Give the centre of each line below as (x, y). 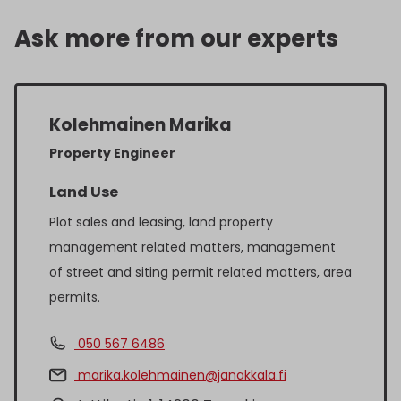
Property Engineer (112, 154)
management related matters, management (192, 247)
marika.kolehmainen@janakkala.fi (180, 375)
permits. (75, 298)
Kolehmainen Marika (141, 125)
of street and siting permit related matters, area (200, 273)
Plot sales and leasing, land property (161, 222)
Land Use (84, 192)
